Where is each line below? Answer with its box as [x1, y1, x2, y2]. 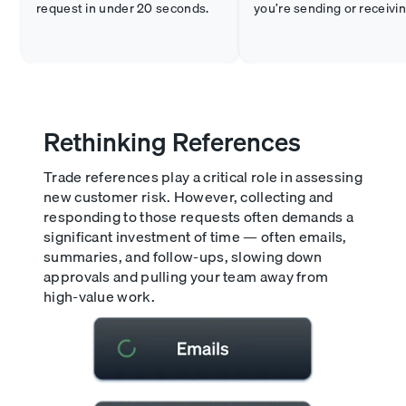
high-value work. [43, 285, 155, 308]
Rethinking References [43, 121, 301, 162]
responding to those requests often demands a [43, 205, 354, 228]
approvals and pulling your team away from [43, 265, 329, 288]
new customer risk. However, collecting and [43, 185, 333, 208]
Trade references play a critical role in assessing [43, 165, 362, 188]
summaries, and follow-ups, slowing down [43, 245, 323, 268]
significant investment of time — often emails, [43, 225, 347, 248]
